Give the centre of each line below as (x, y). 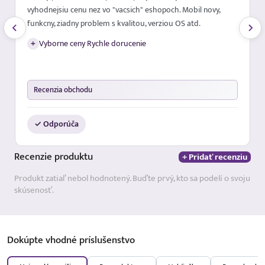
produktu (74, 157)
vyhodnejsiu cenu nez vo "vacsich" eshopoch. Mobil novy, (124, 10)
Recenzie (34, 157)
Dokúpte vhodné (43, 240)
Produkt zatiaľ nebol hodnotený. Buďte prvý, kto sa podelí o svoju (132, 179)
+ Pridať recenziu (215, 157)
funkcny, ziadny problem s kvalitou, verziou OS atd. (114, 23)
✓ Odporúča (56, 125)
